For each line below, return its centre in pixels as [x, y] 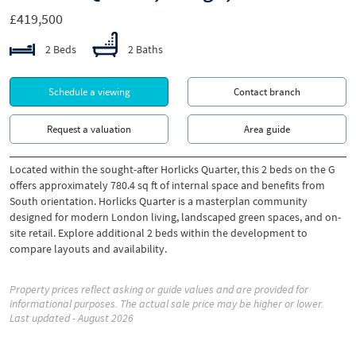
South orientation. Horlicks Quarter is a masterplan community [159, 201]
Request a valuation [89, 129]
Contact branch [267, 92]
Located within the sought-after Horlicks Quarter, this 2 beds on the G [172, 169]
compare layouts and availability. [88, 249]
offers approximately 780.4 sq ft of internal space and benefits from [167, 185]
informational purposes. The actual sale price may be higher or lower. [166, 304]
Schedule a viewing [89, 92]
